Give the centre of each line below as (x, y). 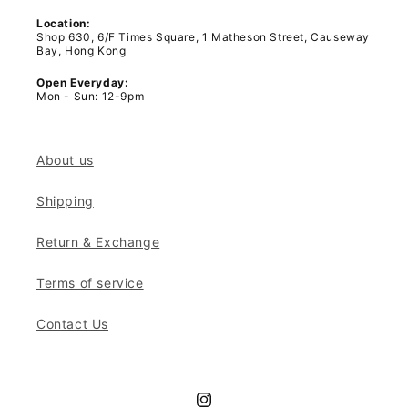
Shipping (65, 201)
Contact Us (72, 324)
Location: (64, 23)
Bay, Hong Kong (82, 51)
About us (65, 160)
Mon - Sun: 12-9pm (91, 97)
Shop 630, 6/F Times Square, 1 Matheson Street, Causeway (204, 37)
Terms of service (90, 283)
